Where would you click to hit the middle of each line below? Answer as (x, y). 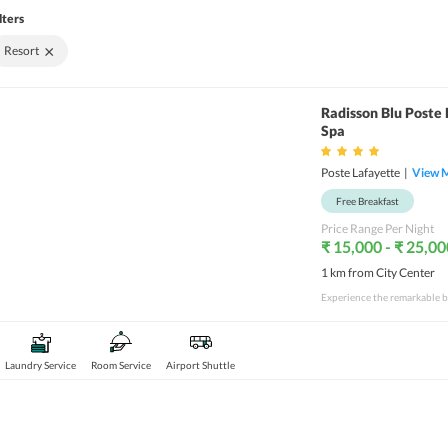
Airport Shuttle (200, 365)
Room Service (121, 365)
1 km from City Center (378, 272)
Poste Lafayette (360, 172)
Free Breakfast (367, 201)
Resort (21, 50)
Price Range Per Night (377, 228)
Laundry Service (40, 365)
